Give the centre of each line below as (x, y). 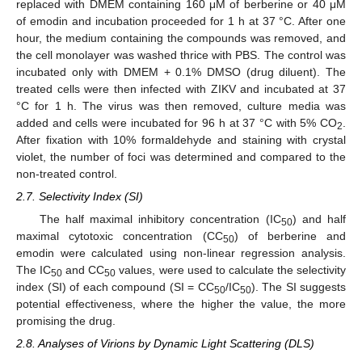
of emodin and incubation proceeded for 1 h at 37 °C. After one (181, 21)
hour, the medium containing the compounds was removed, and (181, 38)
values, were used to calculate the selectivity (231, 270)
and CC (84, 270)
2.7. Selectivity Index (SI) (80, 196)
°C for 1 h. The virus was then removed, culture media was (181, 105)
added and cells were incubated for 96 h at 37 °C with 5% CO (177, 122)
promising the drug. (66, 321)
